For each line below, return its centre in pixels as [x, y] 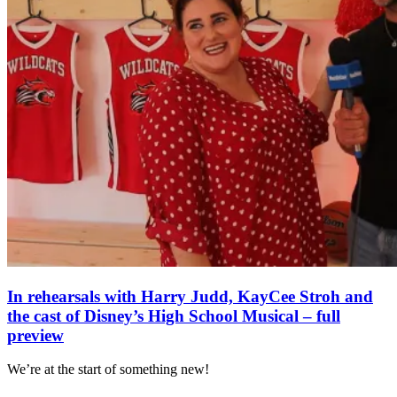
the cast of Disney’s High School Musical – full [174, 315]
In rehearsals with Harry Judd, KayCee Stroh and [190, 296]
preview [35, 335]
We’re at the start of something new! [108, 370]
